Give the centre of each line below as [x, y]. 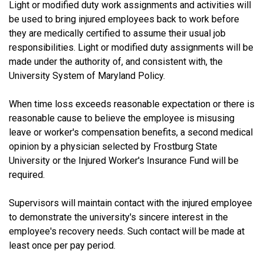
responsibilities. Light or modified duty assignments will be [131, 47]
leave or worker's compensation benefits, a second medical [131, 132]
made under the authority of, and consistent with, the [116, 61]
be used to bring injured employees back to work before [124, 19]
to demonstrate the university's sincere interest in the [118, 217]
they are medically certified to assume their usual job [117, 33]
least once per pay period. [62, 245]
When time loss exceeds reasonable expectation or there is [132, 104]
